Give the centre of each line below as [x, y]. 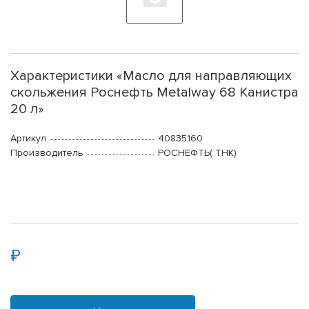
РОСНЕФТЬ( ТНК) [197, 153]
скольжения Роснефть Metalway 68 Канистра [154, 93]
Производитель [47, 153]
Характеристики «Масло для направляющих [151, 76]
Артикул [28, 139]
